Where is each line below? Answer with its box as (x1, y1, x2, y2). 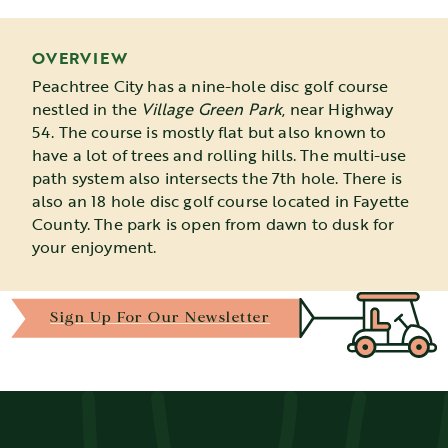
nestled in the (32, 97, 142, 122)
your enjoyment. (32, 235, 157, 260)
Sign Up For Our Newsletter (50, 306, 271, 327)
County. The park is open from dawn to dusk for (32, 212, 395, 237)
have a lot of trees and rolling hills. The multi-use (32, 143, 407, 168)
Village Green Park (141, 97, 283, 122)
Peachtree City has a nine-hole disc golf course (32, 74, 389, 99)
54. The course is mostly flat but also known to (32, 120, 387, 145)
